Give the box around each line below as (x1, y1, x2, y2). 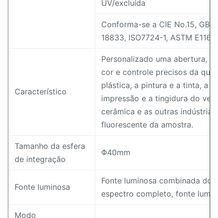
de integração (15, 154, 66, 164)
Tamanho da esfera (15, 141, 85, 151)
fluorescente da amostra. (101, 120, 193, 129)
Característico (15, 87, 67, 96)
